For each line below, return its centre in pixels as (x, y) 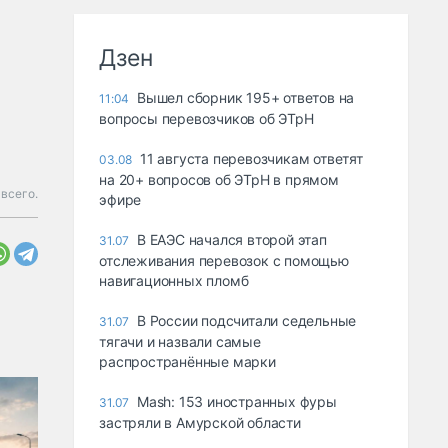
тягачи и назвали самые (180, 342)
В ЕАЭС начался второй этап (232, 240)
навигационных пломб (174, 281)
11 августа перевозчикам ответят (251, 159)
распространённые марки (187, 362)
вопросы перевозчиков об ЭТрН (206, 119)
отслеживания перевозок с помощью (224, 261)
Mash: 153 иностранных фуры (237, 402)
